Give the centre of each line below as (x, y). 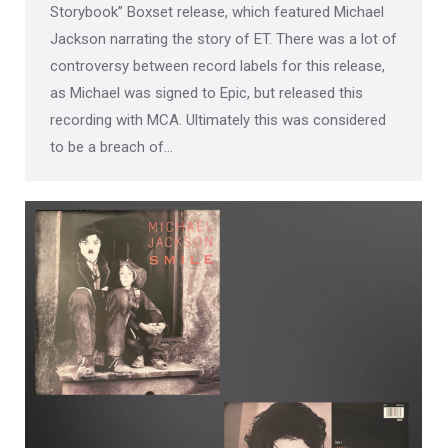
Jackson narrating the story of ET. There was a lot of (223, 39)
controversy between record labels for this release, (217, 66)
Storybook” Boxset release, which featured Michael (217, 12)
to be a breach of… (111, 147)
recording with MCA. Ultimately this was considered (218, 120)
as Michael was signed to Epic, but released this (206, 93)
